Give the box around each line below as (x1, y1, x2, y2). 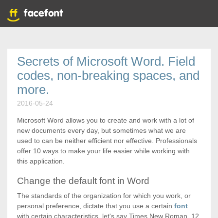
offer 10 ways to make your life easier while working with (17, 147, 190, 155)
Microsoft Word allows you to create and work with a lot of (17, 116, 194, 124)
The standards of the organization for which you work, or (17, 192, 191, 200)
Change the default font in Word (17, 176, 149, 186)
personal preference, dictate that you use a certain (17, 202, 174, 210)
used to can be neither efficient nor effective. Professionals (17, 137, 197, 145)
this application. (17, 157, 65, 165)
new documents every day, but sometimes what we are (17, 127, 186, 134)
